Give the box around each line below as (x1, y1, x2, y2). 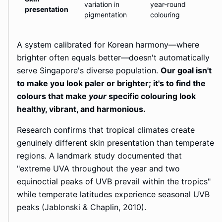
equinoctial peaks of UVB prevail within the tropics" (17, 176, 211, 187)
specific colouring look (107, 91, 196, 102)
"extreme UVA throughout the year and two (17, 164, 180, 174)
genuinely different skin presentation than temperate (17, 138, 214, 148)
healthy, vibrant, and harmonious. (17, 104, 146, 114)
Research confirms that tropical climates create (17, 125, 195, 135)
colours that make (17, 91, 89, 102)
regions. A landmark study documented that (17, 151, 182, 161)
